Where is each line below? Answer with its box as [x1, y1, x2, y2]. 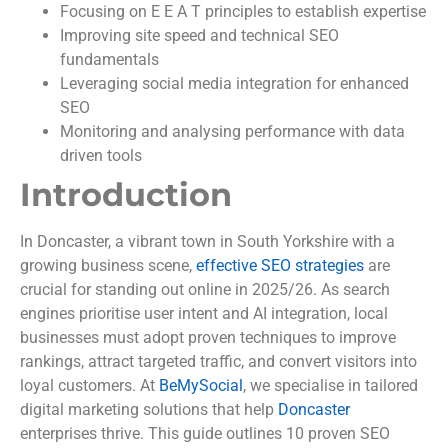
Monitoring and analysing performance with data [60, 122, 405, 142]
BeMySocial [159, 376, 243, 396]
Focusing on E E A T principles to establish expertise [60, 2, 426, 22]
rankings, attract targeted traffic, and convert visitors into [20, 352, 417, 372]
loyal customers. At [20, 376, 159, 396]
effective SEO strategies [196, 256, 364, 276]
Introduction [20, 175, 232, 215]
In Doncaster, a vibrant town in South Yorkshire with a [20, 232, 395, 252]
